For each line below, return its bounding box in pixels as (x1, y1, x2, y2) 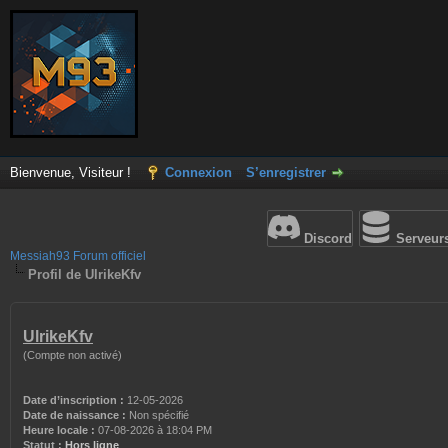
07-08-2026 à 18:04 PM (95, 424, 212, 436)
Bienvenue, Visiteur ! (10, 165, 135, 180)
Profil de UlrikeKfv (28, 267, 141, 282)
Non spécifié (126, 409, 192, 421)
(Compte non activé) (23, 349, 122, 361)
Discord (300, 231, 352, 246)
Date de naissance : (23, 409, 126, 421)
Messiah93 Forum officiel (10, 249, 146, 263)
